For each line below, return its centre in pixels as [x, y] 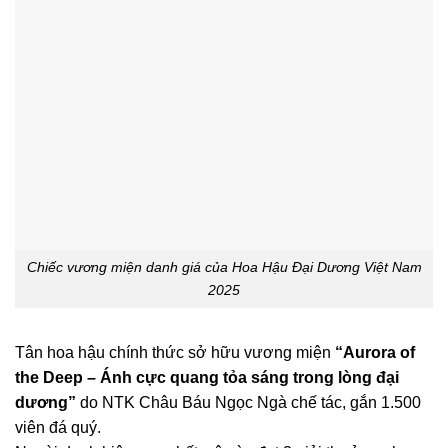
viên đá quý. [58, 427]
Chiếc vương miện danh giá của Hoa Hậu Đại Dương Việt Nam [224, 267]
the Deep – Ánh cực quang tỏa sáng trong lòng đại [207, 377]
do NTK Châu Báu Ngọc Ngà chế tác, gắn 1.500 [248, 402]
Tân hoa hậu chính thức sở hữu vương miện [175, 352]
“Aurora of [375, 352]
